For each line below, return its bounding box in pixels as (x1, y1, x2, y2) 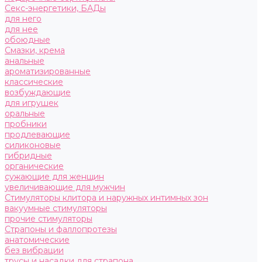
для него (5, 13, 42, 24)
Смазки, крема (5, 45, 65, 56)
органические (5, 161, 64, 171)
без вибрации (5, 245, 64, 256)
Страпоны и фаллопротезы (5, 224, 117, 235)
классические (5, 77, 63, 87)
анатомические (5, 235, 70, 245)
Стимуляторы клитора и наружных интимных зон (5, 192, 208, 203)
